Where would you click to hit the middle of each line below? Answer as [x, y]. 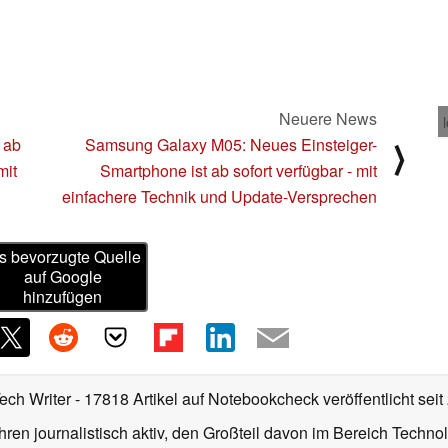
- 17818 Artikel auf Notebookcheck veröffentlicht [244, 399]
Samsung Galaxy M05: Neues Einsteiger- [231, 144]
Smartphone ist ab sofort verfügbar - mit [238, 170]
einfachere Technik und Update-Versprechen [219, 196]
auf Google [62, 277]
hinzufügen [63, 297]
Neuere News [328, 118]
